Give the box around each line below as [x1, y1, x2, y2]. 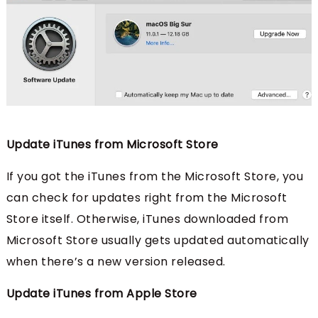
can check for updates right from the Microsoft [6, 189, 287, 206]
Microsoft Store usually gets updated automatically [6, 231, 309, 248]
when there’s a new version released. [6, 253, 226, 270]
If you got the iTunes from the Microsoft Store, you [6, 168, 304, 185]
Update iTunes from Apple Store [6, 285, 197, 302]
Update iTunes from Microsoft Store [6, 136, 219, 153]
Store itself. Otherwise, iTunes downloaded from [6, 210, 289, 227]
